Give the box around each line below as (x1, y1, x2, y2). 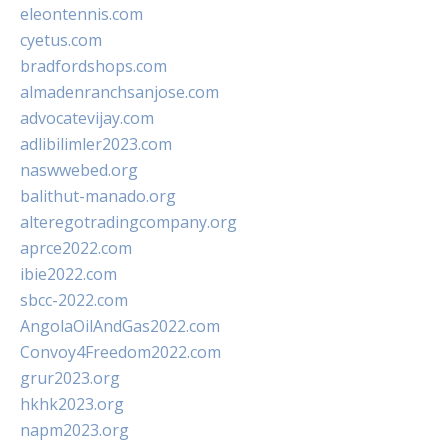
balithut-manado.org (20, 185, 176, 207)
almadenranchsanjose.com (20, 81, 219, 103)
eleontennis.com (20, 3, 143, 25)
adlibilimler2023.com (20, 133, 172, 155)
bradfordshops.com (20, 55, 167, 77)
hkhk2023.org (20, 393, 124, 415)
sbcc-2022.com (20, 289, 128, 311)
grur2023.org (20, 367, 120, 389)
